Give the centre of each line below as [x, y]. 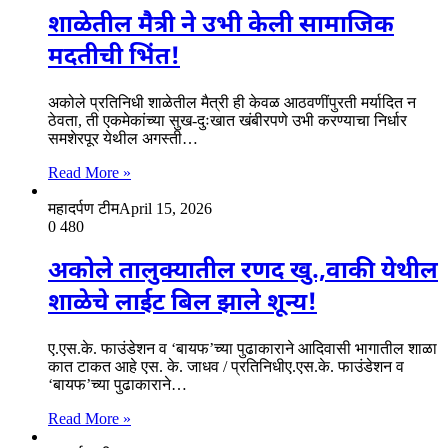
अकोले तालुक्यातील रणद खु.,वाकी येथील [243, 272]
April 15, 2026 [165, 209]
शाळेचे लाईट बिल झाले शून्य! [182, 304]
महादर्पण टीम [83, 209]
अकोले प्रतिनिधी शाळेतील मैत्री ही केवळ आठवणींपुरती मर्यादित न [232, 103]
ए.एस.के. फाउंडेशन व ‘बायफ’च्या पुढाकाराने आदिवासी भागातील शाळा [242, 349]
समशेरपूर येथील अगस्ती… [123, 139]
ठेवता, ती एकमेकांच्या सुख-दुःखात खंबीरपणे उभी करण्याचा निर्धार [227, 121]
